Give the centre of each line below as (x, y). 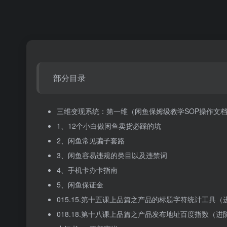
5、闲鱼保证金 (80, 184)
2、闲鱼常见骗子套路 (91, 140)
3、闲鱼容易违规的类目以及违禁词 (112, 155)
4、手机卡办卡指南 (87, 169)
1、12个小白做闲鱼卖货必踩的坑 (109, 125)
